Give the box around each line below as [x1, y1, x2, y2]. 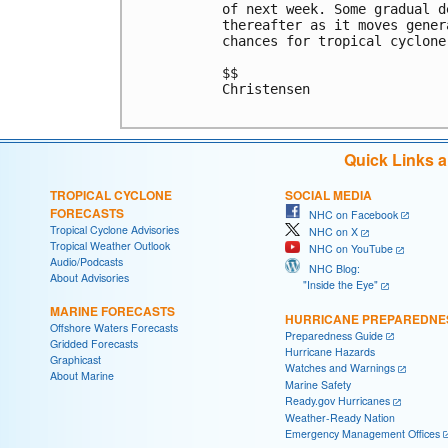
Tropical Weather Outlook [50, 237, 170, 253]
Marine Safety [285, 376, 351, 392]
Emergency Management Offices [285, 425, 440, 441]
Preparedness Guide [285, 327, 383, 343]
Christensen [222, 80, 310, 97]
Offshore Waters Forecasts [50, 319, 178, 335]
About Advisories [50, 269, 129, 285]
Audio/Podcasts [50, 253, 123, 269]
